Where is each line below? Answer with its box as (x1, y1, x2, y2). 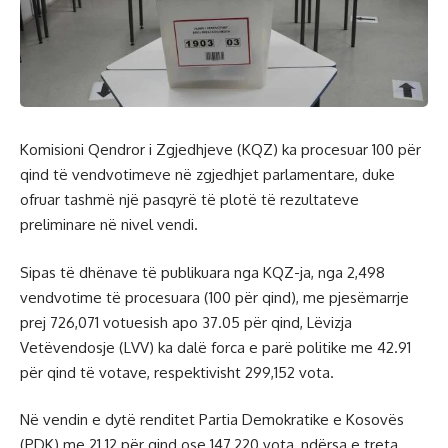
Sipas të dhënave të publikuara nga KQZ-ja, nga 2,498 (20, 262, 385, 282)
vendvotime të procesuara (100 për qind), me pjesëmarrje (20, 287, 409, 307)
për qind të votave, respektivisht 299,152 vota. (20, 362, 334, 382)
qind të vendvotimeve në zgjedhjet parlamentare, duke (20, 165, 395, 185)
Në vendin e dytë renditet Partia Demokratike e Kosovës (20, 410, 404, 430)
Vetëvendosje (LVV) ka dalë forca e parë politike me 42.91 (20, 337, 411, 357)
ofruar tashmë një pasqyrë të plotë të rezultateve (20, 190, 359, 210)
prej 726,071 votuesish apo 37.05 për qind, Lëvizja (20, 312, 352, 332)
